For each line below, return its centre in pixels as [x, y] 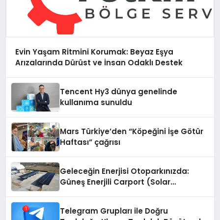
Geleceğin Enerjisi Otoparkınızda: [125, 171]
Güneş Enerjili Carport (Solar [115, 182]
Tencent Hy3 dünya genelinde [119, 92]
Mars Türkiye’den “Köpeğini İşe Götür [132, 132]
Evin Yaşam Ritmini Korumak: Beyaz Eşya [94, 52]
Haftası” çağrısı [90, 142]
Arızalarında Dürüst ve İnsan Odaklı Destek [99, 62]
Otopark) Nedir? [92, 193]
